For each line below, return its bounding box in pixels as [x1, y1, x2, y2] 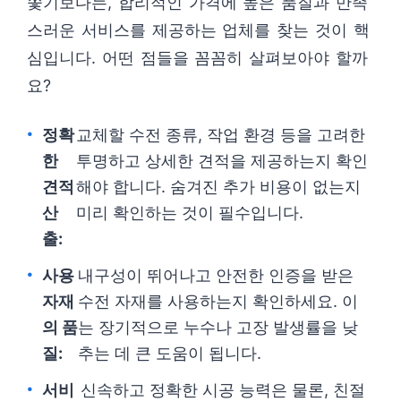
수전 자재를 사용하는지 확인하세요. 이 [78, 292, 359, 311]
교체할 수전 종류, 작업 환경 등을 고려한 [75, 125, 365, 144]
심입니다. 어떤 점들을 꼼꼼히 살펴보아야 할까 [27, 48, 368, 67]
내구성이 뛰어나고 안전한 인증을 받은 [78, 266, 354, 285]
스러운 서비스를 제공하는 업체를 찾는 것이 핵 [27, 21, 370, 39]
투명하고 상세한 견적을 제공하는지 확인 [75, 151, 368, 170]
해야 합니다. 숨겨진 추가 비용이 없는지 [75, 177, 361, 196]
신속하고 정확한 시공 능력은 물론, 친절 [81, 380, 366, 399]
